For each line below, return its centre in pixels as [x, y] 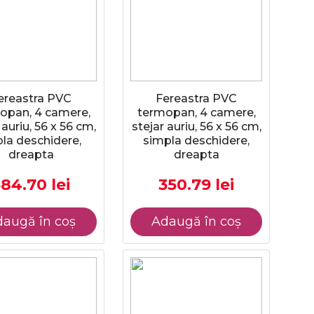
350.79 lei [196, 185]
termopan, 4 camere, [196, 112]
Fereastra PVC [196, 98]
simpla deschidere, [196, 141]
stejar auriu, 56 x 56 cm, [196, 127]
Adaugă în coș [196, 221]
